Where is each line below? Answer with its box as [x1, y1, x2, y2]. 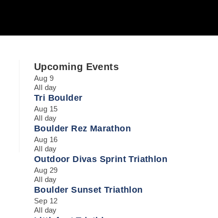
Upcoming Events [34, 61, 119, 72]
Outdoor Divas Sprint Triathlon [34, 154, 167, 164]
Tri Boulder [34, 92, 83, 103]
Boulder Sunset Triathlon [34, 184, 143, 195]
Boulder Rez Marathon [34, 123, 131, 133]
